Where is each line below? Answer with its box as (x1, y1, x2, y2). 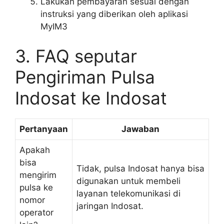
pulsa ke (19, 182, 53, 192)
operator (19, 207, 53, 217)
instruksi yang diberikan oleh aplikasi (40, 8, 188, 19)
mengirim (19, 170, 56, 180)
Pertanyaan (19, 124, 68, 134)
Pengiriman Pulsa (15, 66, 155, 87)
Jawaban (121, 124, 159, 134)
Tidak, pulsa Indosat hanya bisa (76, 163, 204, 173)
